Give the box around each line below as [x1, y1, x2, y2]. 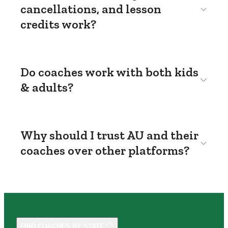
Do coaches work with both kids [20, 65, 198, 79]
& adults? [20, 80, 73, 95]
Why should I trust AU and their [20, 128, 198, 142]
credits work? [20, 17, 96, 32]
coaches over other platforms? [20, 143, 189, 158]
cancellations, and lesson [20, 2, 161, 16]
